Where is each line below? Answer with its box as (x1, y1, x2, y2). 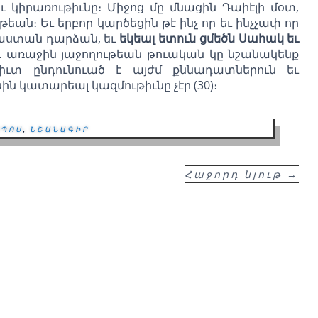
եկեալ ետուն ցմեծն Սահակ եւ (119, 30, 300, 46)
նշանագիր (30, 121, 90, 136)
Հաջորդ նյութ (185, 167, 283, 181)
